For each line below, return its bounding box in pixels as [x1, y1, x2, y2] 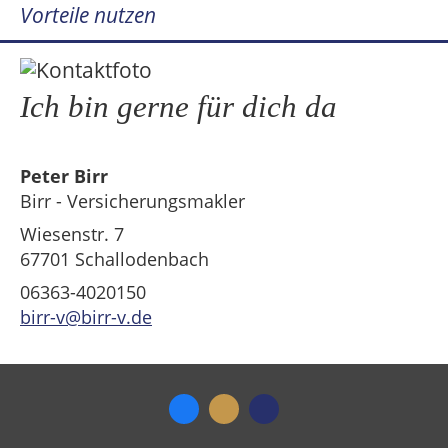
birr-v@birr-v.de [20, 305, 152, 330]
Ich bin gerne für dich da [20, 90, 337, 125]
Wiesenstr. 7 [20, 222, 124, 247]
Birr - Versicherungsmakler [20, 189, 245, 214]
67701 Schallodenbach [20, 247, 209, 272]
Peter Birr [20, 164, 108, 189]
